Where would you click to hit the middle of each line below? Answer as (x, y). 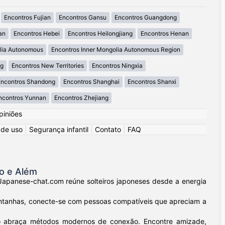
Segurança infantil (59, 130)
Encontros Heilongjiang (100, 34)
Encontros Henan (165, 34)
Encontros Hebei (37, 34)
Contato (108, 130)
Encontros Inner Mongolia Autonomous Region (116, 50)
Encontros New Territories (48, 66)
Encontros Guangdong (145, 18)
